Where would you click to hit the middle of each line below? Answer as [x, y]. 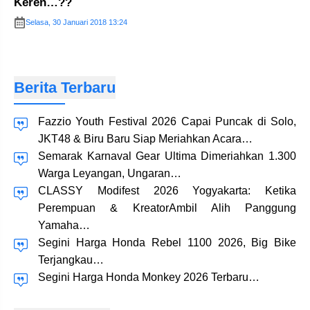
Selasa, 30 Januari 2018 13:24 [76, 22]
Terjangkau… [71, 260]
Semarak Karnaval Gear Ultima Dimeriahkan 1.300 [167, 156]
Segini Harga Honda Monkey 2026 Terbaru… [149, 277]
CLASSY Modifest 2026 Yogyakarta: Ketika [167, 191]
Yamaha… [64, 225]
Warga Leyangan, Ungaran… [110, 173]
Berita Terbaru [65, 88]
